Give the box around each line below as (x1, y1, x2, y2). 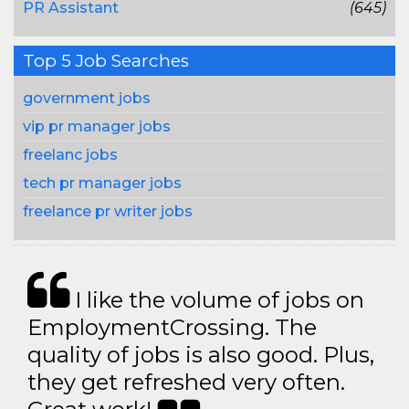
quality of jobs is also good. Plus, (27, 341, 374, 368)
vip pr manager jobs (23, 118, 171, 135)
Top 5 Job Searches (23, 50, 189, 71)
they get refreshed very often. (27, 369, 345, 395)
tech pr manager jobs (23, 174, 182, 192)
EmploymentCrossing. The (27, 314, 317, 341)
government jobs (23, 89, 151, 107)
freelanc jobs (23, 146, 118, 163)
